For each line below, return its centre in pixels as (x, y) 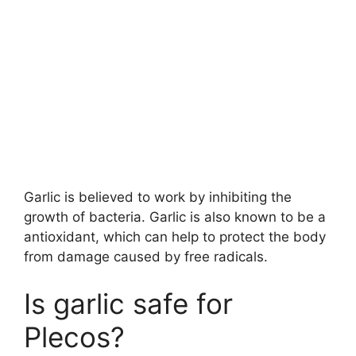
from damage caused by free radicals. (146, 256)
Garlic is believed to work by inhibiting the (158, 197)
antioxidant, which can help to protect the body (175, 236)
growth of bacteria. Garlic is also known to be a (175, 217)
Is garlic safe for (128, 304)
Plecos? (74, 337)
